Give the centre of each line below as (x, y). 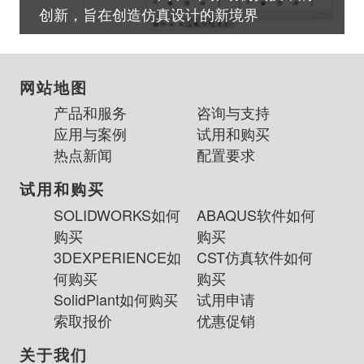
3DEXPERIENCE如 (117, 257)
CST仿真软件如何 (254, 257)
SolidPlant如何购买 (115, 299)
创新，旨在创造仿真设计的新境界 (148, 13)
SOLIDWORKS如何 (117, 215)
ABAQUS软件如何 (256, 215)
